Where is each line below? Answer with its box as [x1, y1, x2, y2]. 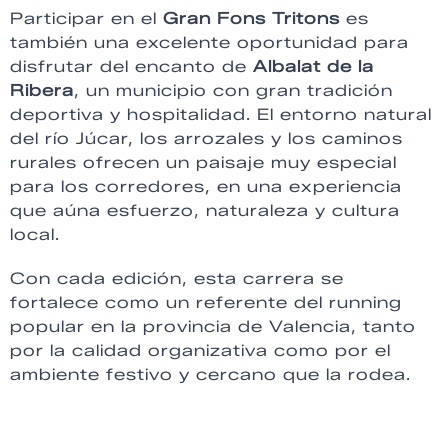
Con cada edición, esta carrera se [10, 268, 344, 288]
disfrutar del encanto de [10, 56, 253, 76]
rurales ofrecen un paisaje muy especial [10, 152, 397, 172]
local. [10, 224, 60, 244]
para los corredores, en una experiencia [10, 176, 402, 196]
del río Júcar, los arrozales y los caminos [10, 128, 403, 148]
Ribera [10, 80, 74, 100]
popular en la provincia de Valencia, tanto [10, 316, 416, 336]
